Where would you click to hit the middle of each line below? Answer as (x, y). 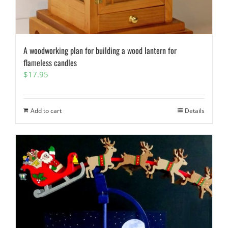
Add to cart (46, 110)
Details (195, 110)
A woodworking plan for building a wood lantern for (100, 50)
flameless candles (50, 62)
